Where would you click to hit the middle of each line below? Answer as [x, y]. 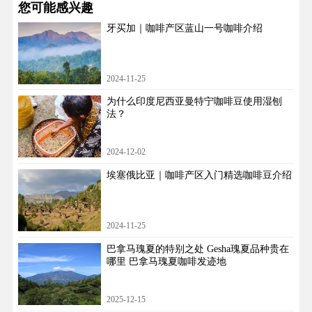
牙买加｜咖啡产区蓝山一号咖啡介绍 [184, 28]
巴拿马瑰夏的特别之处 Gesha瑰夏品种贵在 [197, 249]
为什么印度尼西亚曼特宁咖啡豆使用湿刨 [194, 102]
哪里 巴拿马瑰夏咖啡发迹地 [166, 262]
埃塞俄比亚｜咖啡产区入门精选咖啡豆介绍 [199, 175]
